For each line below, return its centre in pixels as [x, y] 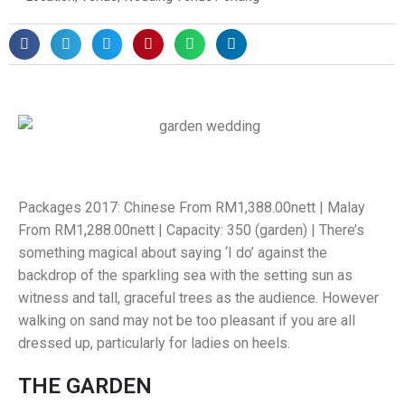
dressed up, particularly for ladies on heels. [156, 344]
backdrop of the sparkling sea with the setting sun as [185, 276]
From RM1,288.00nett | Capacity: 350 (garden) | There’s [191, 231]
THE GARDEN [85, 386]
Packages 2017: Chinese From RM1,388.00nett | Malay [192, 208]
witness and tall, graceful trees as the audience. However [198, 298]
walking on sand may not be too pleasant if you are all [187, 321]
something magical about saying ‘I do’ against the [173, 253]
